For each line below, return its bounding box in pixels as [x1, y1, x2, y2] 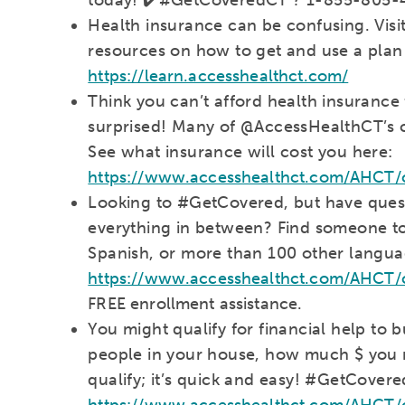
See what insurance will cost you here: [88, 141, 393, 162]
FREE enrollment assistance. [88, 293, 303, 314]
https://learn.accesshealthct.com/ [88, 65, 349, 86]
